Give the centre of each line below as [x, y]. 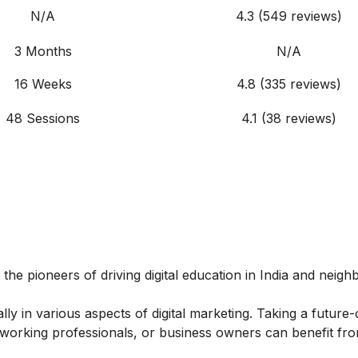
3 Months [43, 52]
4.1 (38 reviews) [289, 119]
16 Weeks [43, 84]
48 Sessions [43, 119]
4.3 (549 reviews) [289, 16]
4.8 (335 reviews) [289, 84]
